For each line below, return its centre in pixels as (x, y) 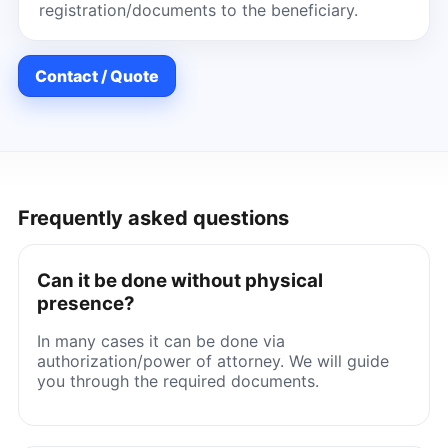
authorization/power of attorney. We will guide (212, 360)
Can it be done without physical (179, 280)
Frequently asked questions (153, 217)
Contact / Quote (96, 75)
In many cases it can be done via (160, 340)
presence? (85, 303)
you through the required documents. (177, 380)
